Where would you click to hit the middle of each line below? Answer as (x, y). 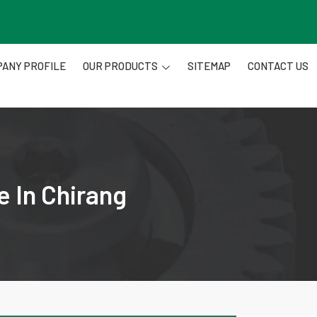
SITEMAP (209, 66)
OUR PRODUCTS (120, 66)
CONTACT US (278, 66)
